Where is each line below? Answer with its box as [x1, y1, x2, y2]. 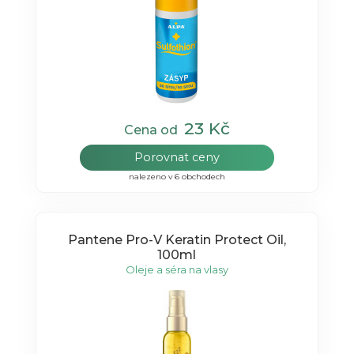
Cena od [123, 122, 184, 138]
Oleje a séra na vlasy [125, 262, 228, 276]
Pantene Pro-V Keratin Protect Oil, [67, 232, 286, 247]
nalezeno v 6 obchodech [128, 171, 225, 183]
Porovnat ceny [134, 150, 220, 165]
